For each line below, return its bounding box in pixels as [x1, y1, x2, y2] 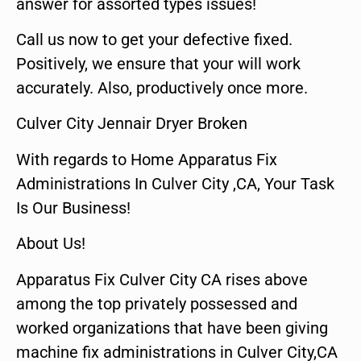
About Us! [16, 234, 85, 254]
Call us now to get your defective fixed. [16, 29, 293, 49]
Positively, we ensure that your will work [16, 53, 301, 73]
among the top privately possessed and [16, 293, 297, 313]
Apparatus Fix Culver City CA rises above [16, 269, 308, 289]
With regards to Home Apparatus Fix [16, 149, 277, 169]
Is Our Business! [16, 197, 131, 218]
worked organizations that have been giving [16, 317, 328, 338]
